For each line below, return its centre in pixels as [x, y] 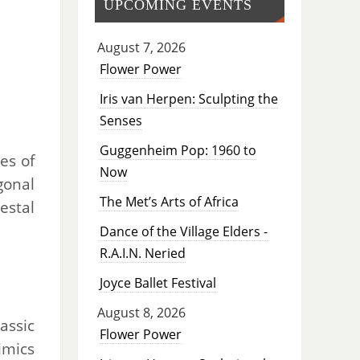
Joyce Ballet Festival [157, 283]
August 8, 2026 [141, 313]
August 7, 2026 [141, 48]
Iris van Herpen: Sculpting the [188, 99]
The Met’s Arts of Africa [169, 202]
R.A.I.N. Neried [142, 254]
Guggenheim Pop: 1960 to [178, 151]
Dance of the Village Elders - [183, 232]
